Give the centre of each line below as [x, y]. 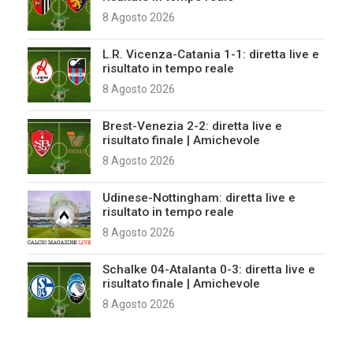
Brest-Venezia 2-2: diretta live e [192, 126]
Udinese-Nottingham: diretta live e [199, 197]
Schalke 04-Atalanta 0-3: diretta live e [209, 269]
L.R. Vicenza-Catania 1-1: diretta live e [211, 54]
